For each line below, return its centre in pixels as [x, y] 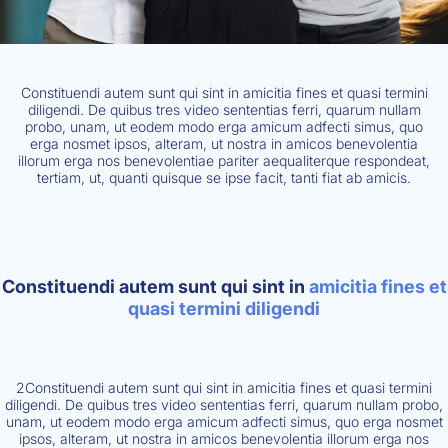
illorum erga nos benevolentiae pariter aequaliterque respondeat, [224, 160]
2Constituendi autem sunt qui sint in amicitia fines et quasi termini [224, 387]
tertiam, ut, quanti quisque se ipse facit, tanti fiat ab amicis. [224, 177]
